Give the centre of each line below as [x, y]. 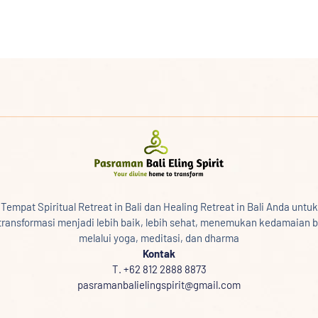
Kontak [159, 254]
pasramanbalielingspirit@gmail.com [159, 285]
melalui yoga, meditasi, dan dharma [159, 238]
